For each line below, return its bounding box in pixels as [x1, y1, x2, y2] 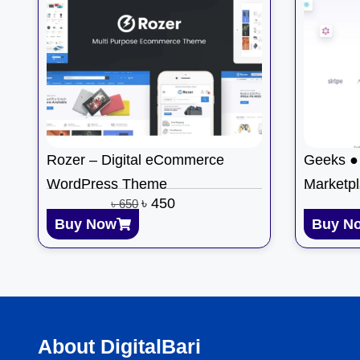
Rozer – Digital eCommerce [47, 152, 224, 169]
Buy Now [55, 215, 117, 232]
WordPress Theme [47, 176, 167, 193]
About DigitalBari [38, 334, 201, 358]
